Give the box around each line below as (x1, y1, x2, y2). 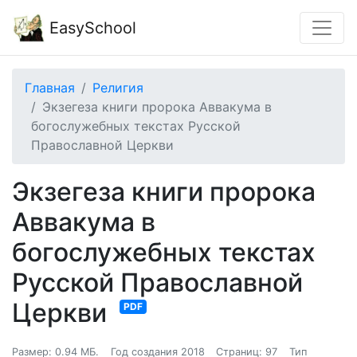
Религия (92, 80, 143, 96)
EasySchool (45, 18, 136, 37)
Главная (25, 80, 75, 96)
